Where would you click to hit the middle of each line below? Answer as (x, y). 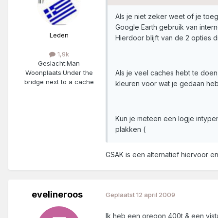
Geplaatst (121, 195)
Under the (78, 72)
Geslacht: (52, 63)
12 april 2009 (156, 195)
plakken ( (130, 129)
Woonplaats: (44, 72)
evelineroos (57, 194)
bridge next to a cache (59, 82)
